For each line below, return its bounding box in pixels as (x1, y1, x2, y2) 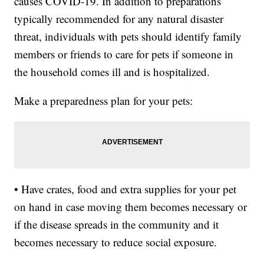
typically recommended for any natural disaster (14, 11, 224, 27)
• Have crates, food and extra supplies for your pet (14, 181, 237, 197)
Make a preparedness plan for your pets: (14, 93, 193, 108)
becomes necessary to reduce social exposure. (14, 235, 217, 250)
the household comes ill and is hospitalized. (14, 64, 210, 80)
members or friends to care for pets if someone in (14, 47, 234, 62)
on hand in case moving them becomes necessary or (14, 199, 247, 214)
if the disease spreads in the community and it (14, 217, 219, 232)
